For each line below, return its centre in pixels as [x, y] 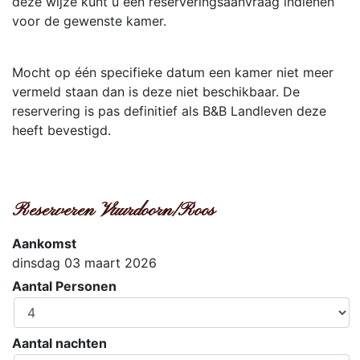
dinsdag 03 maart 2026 [84, 263]
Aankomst [44, 243]
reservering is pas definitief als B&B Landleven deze [169, 111]
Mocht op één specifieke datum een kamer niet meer [173, 72]
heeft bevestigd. [63, 130]
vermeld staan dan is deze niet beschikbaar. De [156, 92]
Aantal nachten [59, 343]
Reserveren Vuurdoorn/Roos [113, 211]
